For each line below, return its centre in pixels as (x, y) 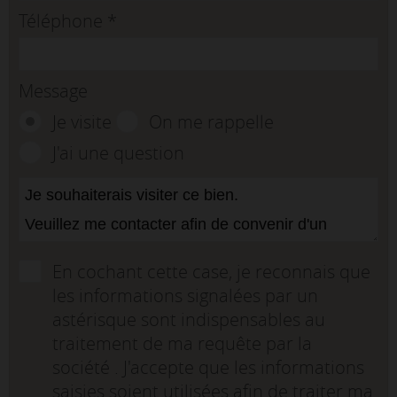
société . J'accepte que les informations (208, 368)
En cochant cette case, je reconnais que (211, 272)
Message (53, 91)
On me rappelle (211, 122)
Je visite (82, 122)
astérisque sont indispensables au (188, 320)
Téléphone (63, 21)
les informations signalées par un (185, 296)
